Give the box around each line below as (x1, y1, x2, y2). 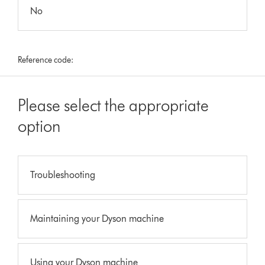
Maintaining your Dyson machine (30, 212, 164, 224)
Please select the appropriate (18, 95, 209, 115)
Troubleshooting (30, 169, 96, 180)
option (18, 115, 61, 136)
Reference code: (18, 54, 74, 65)
